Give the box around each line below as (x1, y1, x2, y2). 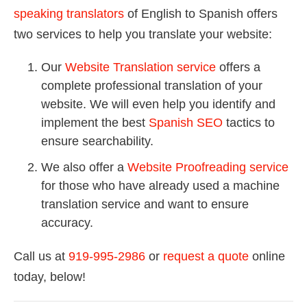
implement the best (41, 116, 149, 130)
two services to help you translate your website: (14, 27, 272, 42)
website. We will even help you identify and (41, 97, 275, 112)
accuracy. (41, 216, 93, 230)
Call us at (14, 249, 69, 264)
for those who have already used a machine (41, 179, 280, 193)
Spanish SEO (149, 116, 223, 130)
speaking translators (14, 7, 124, 21)
